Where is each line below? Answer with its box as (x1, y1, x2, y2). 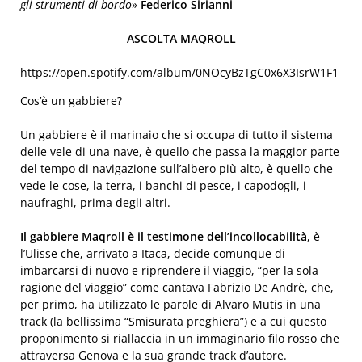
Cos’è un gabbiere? (20, 93, 122, 108)
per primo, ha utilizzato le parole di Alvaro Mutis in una (20, 297, 321, 312)
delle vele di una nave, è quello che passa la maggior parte (20, 144, 339, 159)
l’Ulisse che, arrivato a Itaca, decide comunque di (20, 246, 285, 261)
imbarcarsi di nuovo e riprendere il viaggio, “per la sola (20, 263, 318, 278)
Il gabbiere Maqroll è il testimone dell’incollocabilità (20, 229, 307, 244)
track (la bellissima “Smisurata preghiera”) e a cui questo (20, 314, 326, 329)
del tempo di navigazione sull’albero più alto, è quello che (20, 161, 333, 176)
